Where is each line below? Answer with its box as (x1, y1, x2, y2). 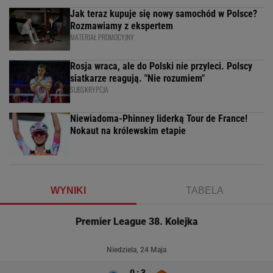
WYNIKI (51, 185, 86, 196)
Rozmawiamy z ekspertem (70, 20, 173, 32)
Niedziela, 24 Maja (107, 246, 166, 255)
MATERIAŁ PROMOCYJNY (70, 32, 134, 43)
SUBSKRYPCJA (70, 84, 108, 95)
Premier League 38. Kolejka (75, 216, 198, 228)
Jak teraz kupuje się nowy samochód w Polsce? (70, 8, 257, 20)
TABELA (186, 185, 224, 196)
